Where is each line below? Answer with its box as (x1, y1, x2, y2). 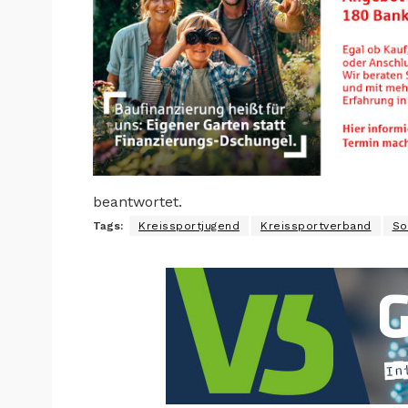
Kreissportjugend (138, 219, 240, 233)
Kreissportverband (260, 219, 372, 233)
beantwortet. (93, 193, 182, 211)
